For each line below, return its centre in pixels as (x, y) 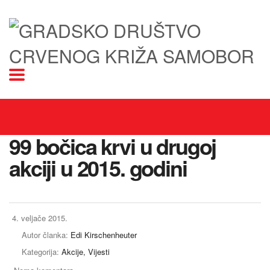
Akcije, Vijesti (86, 252)
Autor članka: (46, 235)
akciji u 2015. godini (98, 168)
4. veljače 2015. (40, 218)
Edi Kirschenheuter (104, 235)
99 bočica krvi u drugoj (113, 146)
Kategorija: (42, 252)
